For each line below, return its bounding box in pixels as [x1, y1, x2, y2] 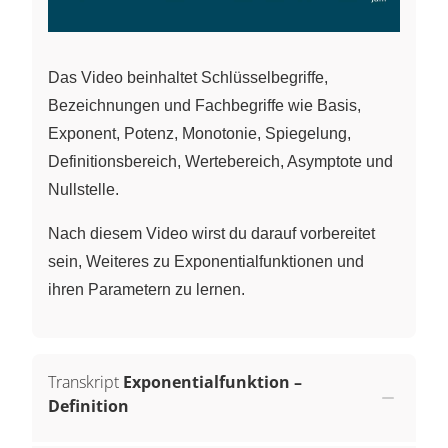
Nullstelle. [48, 181, 119, 199]
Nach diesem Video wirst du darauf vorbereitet [48, 225, 375, 243]
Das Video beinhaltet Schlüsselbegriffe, [48, 69, 328, 87]
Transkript [48, 371, 119, 394]
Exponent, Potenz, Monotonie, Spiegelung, [48, 125, 351, 143]
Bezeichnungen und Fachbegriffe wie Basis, [48, 97, 361, 115]
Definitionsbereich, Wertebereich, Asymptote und [48, 153, 393, 171]
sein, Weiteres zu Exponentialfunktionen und [48, 253, 364, 271]
